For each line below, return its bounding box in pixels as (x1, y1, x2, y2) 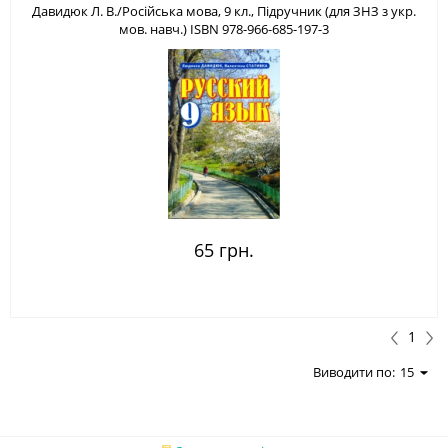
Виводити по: (313, 363, 395, 381)
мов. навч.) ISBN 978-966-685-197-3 (119, 20, 329, 38)
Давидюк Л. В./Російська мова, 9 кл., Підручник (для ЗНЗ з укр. (32, 2, 416, 20)
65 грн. (194, 238, 254, 262)
